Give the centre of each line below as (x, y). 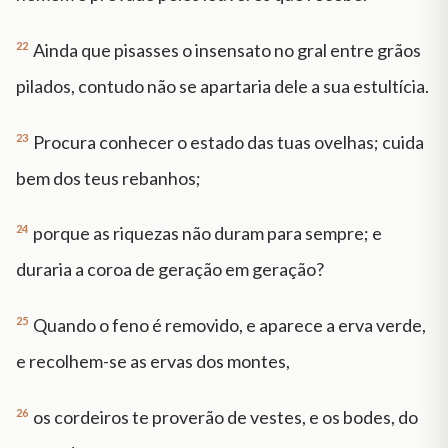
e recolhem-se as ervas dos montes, (153, 361)
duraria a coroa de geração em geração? (170, 269)
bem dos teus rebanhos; (108, 177)
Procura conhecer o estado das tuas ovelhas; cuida (228, 141)
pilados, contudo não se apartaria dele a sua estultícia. (222, 85)
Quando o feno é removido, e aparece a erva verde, (229, 325)
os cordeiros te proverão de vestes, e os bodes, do (225, 416)
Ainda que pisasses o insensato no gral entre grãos (227, 49)
